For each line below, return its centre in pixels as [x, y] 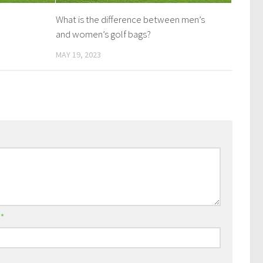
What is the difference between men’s [131, 19]
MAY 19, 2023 [79, 54]
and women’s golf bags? [104, 34]
